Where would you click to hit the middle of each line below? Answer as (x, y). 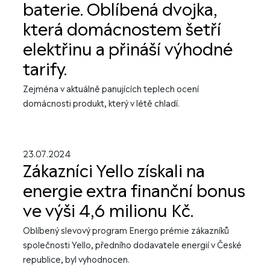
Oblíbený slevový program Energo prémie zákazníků (126, 231)
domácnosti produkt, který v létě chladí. (101, 104)
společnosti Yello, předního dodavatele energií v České (132, 246)
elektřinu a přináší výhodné (128, 50)
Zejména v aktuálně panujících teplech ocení (111, 89)
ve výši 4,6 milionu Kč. (108, 212)
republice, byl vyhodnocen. (76, 260)
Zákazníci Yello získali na (114, 172)
